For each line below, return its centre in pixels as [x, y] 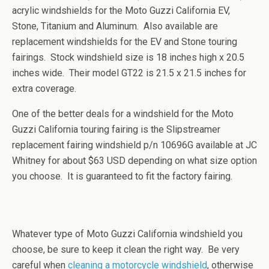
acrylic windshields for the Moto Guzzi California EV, [121, 11]
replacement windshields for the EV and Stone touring [125, 42]
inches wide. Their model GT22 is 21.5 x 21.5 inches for [129, 73]
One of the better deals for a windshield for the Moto [123, 114]
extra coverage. [44, 89]
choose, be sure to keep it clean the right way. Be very [126, 249]
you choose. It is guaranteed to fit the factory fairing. [122, 176]
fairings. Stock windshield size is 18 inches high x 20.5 [128, 57]
